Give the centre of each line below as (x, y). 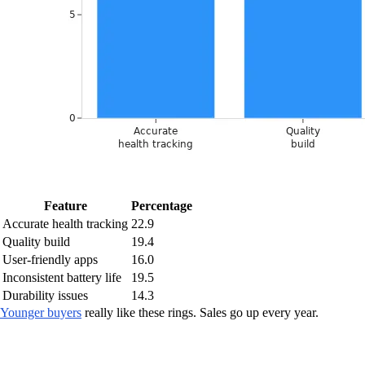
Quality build (36, 242)
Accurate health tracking (65, 224)
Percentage (162, 206)
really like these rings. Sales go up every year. (200, 312)
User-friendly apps (50, 259)
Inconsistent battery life (62, 277)
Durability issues (45, 295)
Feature (65, 206)
